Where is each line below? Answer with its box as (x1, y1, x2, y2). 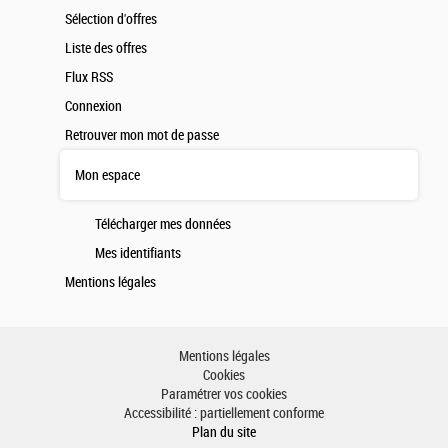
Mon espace (75, 166, 140, 184)
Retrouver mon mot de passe (65, 127, 219, 145)
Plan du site (192, 424, 256, 442)
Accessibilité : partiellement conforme (124, 405, 324, 423)
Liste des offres (65, 40, 147, 58)
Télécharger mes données (95, 216, 231, 234)
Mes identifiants (95, 245, 181, 263)
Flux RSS (65, 69, 113, 87)
